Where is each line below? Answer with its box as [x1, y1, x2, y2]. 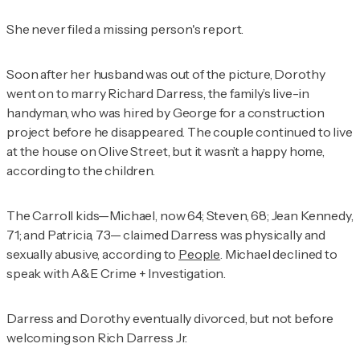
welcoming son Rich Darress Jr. [6, 329, 188, 346]
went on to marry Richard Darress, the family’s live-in [6, 85, 309, 102]
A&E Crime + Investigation [71, 265, 224, 282]
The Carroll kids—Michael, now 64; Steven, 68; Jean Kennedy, [6, 207, 354, 224]
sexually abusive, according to [6, 246, 179, 263]
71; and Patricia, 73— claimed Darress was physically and [6, 227, 326, 243]
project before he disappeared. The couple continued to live [6, 124, 353, 141]
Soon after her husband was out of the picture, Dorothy [6, 66, 325, 83]
